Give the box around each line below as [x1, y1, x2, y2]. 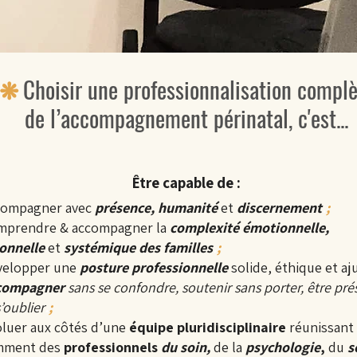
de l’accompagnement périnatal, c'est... [25, 100, 348, 135]
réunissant [286, 318, 354, 336]
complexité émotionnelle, [170, 218, 329, 237]
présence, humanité [95, 198, 218, 217]
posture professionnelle [80, 258, 228, 277]
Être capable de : [131, 173, 241, 192]
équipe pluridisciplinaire [129, 318, 286, 336]
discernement [237, 198, 322, 217]
